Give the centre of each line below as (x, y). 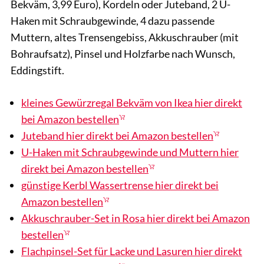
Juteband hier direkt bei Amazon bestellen (117, 135)
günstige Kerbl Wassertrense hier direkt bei (120, 185)
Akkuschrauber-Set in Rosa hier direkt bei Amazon (136, 218)
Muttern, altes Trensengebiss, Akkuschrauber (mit (125, 37)
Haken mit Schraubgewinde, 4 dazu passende (113, 20)
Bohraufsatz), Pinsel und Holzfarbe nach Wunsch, (123, 53)
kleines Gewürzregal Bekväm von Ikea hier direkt (132, 102)
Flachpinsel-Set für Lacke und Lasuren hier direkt (132, 251)
